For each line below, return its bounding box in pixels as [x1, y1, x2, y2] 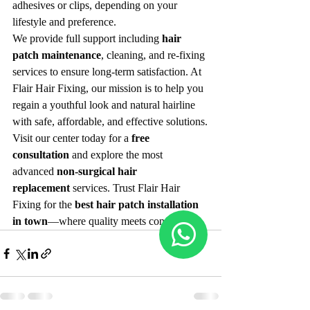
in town [12, 215, 48, 228]
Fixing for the [12, 199, 75, 211]
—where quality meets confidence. [48, 215, 199, 228]
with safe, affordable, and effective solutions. [12, 116, 208, 128]
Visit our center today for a [12, 132, 131, 145]
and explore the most [69, 149, 165, 161]
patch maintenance [12, 49, 101, 62]
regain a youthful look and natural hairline [12, 99, 198, 111]
